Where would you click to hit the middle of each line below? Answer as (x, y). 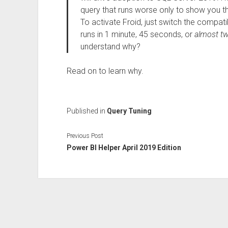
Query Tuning (129, 111)
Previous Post (85, 136)
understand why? (110, 47)
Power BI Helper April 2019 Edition (124, 147)
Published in (87, 111)
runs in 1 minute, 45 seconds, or (137, 34)
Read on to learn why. (105, 71)
